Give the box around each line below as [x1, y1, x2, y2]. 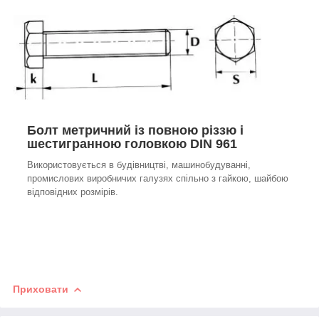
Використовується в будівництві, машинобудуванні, [27, 159, 251, 171]
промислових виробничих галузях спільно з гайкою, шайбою [27, 173, 288, 184]
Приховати [13, 283, 68, 296]
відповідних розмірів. [27, 187, 118, 198]
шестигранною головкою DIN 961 [27, 137, 241, 152]
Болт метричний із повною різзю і [27, 123, 244, 138]
